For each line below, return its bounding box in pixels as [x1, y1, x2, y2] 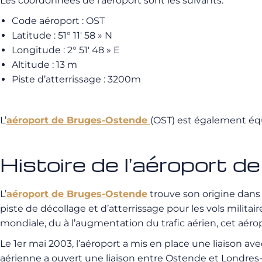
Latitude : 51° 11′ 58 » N [12, 30, 112, 41]
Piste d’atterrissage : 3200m [12, 74, 141, 85]
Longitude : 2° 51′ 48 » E [12, 44, 120, 56]
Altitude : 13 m [12, 59, 77, 70]
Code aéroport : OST [12, 15, 105, 26]
